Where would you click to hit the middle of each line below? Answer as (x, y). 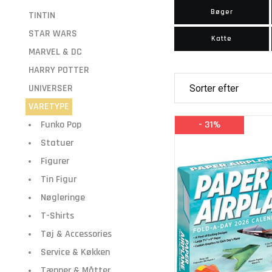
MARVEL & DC (55, 52)
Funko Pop (61, 125)
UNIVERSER (51, 88)
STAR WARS (53, 34)
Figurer (55, 161)
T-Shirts (57, 216)
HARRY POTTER (59, 70)
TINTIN (42, 15)
